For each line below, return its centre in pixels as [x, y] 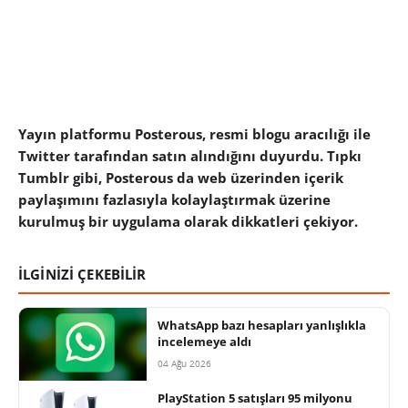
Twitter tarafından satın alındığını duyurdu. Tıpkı [190, 156]
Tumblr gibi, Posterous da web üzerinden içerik [181, 178]
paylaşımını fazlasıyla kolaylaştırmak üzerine [174, 200]
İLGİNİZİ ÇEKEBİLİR [82, 275]
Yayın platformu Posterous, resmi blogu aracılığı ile [194, 134]
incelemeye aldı [204, 342]
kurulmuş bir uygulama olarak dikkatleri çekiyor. [188, 222]
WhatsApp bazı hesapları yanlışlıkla [262, 326]
